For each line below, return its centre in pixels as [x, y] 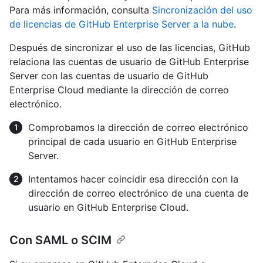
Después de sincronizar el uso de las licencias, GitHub [130, 47]
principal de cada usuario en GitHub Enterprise [132, 141]
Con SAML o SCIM [60, 240]
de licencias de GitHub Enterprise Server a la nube [122, 24]
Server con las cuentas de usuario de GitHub [109, 75]
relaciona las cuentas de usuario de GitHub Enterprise [129, 61]
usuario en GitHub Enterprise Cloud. [108, 207]
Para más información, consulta [81, 10]
